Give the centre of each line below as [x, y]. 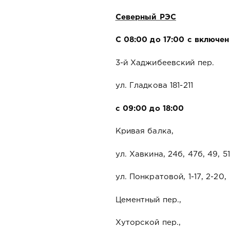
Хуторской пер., [148, 223]
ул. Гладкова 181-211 [154, 86]
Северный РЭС [146, 17]
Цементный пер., [148, 200]
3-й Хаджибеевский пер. [165, 63]
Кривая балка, [145, 131]
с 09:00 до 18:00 [150, 108]
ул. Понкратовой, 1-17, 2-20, [171, 177]
